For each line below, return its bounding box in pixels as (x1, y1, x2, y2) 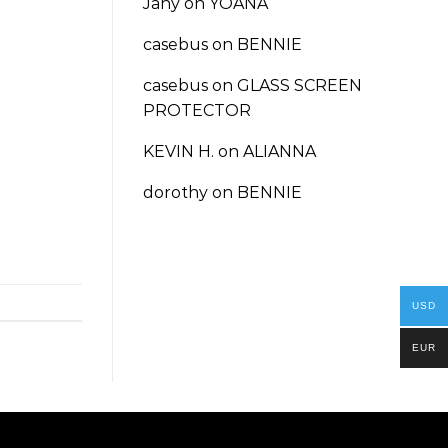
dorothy (143, 182, 208, 202)
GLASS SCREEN (237, 75, 362, 95)
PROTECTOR (143, 100, 251, 120)
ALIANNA (243, 141, 316, 161)
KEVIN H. (143, 141, 214, 161)
